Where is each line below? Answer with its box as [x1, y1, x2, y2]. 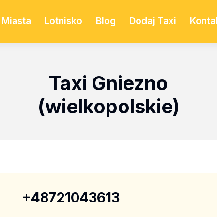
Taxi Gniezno [49, 71, 168, 95]
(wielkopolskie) [37, 94, 180, 118]
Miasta [1, 15, 31, 27]
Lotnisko [44, 15, 82, 27]
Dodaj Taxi [129, 15, 176, 27]
